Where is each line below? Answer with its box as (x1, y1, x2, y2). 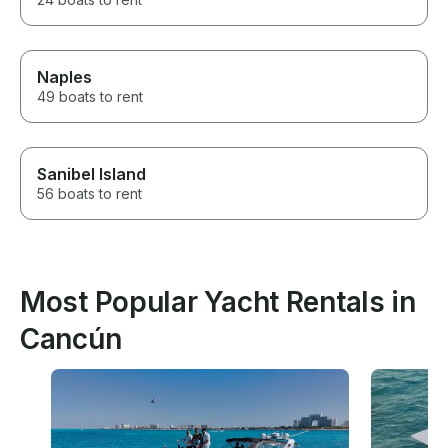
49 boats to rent (37, 88, 143, 106)
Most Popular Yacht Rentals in (20, 285, 416, 320)
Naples (37, 67, 92, 88)
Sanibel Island (37, 164, 146, 185)
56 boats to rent (37, 185, 142, 203)
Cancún (20, 322, 122, 357)
